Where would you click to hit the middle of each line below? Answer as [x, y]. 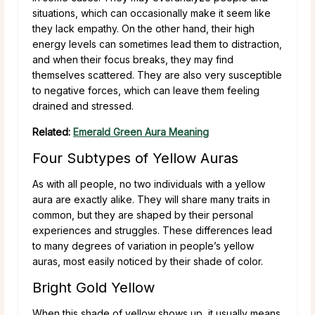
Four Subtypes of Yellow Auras [135, 158]
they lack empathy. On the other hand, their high [143, 28]
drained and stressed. [83, 105]
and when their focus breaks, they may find [133, 59]
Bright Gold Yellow [94, 287]
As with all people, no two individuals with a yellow [149, 184]
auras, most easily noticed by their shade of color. [148, 261]
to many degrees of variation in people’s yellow [143, 245]
